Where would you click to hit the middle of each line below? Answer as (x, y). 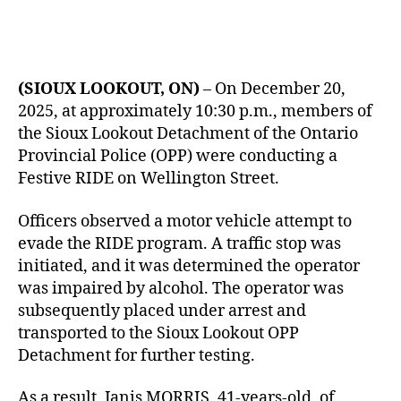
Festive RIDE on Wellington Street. (149, 179)
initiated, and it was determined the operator (189, 266)
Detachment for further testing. (137, 355)
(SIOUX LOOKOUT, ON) (109, 89)
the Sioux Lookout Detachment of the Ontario (188, 134)
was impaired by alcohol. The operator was (181, 288)
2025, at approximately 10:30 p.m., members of (195, 111)
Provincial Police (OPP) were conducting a (178, 156)
